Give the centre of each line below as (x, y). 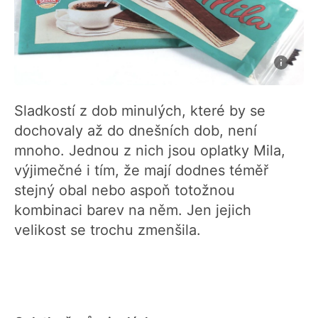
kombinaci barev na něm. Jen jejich (133, 210)
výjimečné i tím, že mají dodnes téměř (141, 171)
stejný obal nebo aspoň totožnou (125, 191)
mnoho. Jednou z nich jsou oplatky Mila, (150, 151)
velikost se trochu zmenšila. (112, 230)
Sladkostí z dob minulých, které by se (140, 111)
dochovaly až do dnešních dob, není (136, 131)
